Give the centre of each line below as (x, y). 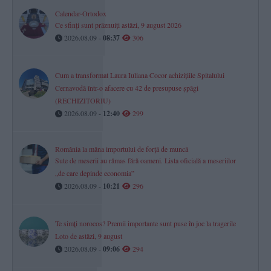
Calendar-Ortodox (81, 14)
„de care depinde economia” (95, 173)
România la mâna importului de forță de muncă (122, 149)
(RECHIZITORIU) (83, 101)
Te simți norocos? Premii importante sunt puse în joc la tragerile (145, 224)
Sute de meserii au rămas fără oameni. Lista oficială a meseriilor (145, 161)
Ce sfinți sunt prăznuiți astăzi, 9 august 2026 (118, 25)
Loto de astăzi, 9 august (89, 236)
